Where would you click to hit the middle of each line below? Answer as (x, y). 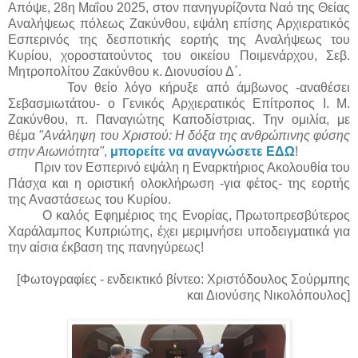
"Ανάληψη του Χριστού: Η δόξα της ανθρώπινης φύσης (194, 135)
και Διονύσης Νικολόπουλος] (268, 295)
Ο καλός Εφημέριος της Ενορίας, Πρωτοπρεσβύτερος (188, 215)
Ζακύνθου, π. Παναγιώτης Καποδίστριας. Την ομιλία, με (179, 119)
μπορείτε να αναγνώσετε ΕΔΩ (203, 151)
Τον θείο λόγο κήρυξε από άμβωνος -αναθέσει (209, 87)
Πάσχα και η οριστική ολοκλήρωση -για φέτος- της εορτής (179, 183)
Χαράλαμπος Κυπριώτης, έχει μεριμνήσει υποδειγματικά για (179, 231)
